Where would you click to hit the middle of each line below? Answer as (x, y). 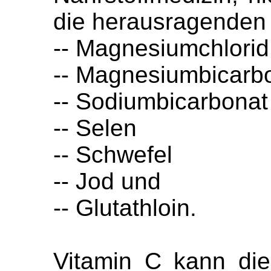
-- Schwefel (113, 155)
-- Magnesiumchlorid (161, 48)
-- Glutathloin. (125, 208)
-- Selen (95, 128)
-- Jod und (107, 181)
